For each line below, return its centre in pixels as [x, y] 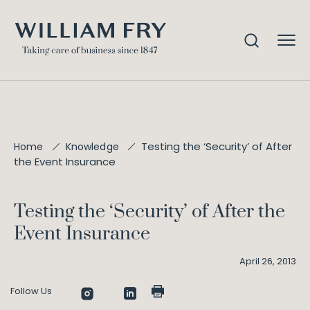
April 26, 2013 [268, 261]
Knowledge [92, 147]
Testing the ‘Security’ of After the [149, 212]
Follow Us [31, 291]
